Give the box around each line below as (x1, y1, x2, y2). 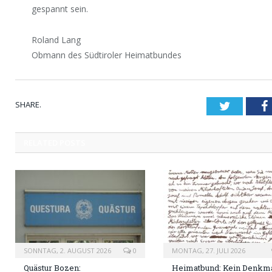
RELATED (24, 137, 58, 148)
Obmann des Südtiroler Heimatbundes (32, 49, 182, 61)
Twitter (229, 99, 266, 112)
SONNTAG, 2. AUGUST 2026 (24, 245, 111, 255)
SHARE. (15, 98, 41, 110)
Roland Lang (32, 33, 81, 46)
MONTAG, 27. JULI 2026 (172, 245, 245, 255)
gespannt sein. (32, 3, 89, 15)
